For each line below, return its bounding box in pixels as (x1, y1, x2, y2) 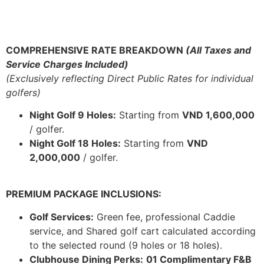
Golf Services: (29, 210, 94, 223)
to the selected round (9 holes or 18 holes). (29, 239, 222, 251)
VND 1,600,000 (182, 109, 255, 121)
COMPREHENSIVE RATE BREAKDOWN (6, 44, 186, 56)
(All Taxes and (186, 44, 251, 56)
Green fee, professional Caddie (94, 210, 235, 223)
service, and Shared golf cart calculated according (29, 225, 256, 237)
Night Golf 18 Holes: (29, 137, 121, 150)
